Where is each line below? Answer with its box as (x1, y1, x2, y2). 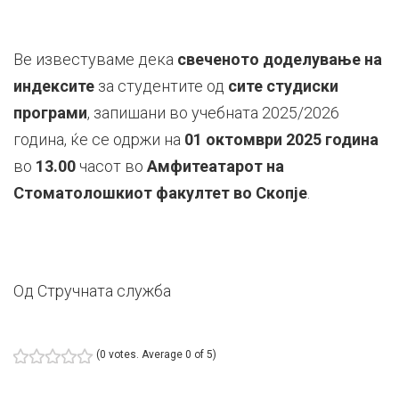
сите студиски (227, 77, 338, 96)
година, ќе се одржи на (12, 130, 184, 150)
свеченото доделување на (176, 50, 382, 69)
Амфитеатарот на (146, 157, 284, 176)
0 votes (99, 348, 136, 362)
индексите (12, 77, 94, 96)
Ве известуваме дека (12, 50, 177, 69)
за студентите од (94, 77, 228, 96)
